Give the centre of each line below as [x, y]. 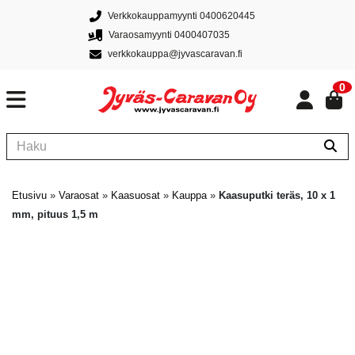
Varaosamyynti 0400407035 [170, 35]
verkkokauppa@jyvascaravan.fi [175, 54]
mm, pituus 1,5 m [55, 215]
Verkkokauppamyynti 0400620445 [181, 16]
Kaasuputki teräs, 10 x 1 [277, 196]
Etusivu [29, 196]
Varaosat [79, 196]
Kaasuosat [136, 196]
